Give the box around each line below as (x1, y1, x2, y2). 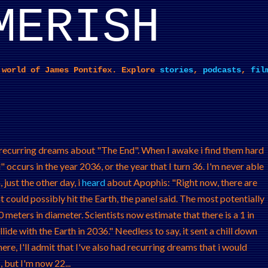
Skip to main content (78, 8, 190, 22)
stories (160, 65, 193, 75)
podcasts (203, 65, 241, 75)
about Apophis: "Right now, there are (105, 176, 257, 188)
